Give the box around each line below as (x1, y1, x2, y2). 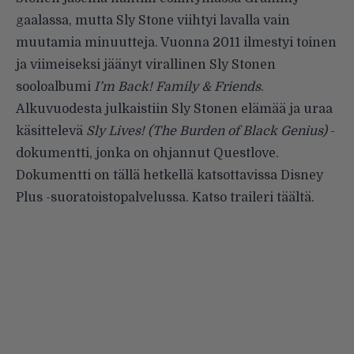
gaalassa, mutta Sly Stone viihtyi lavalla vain (16, 13, 290, 28)
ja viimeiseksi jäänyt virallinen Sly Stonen (16, 58, 276, 73)
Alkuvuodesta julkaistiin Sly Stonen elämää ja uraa (16, 102, 333, 117)
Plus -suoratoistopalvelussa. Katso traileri (16, 190, 277, 205)
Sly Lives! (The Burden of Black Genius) (86, 124, 327, 139)
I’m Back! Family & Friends (94, 80, 261, 95)
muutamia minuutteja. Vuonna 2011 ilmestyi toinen (16, 36, 337, 51)
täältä (277, 190, 311, 205)
